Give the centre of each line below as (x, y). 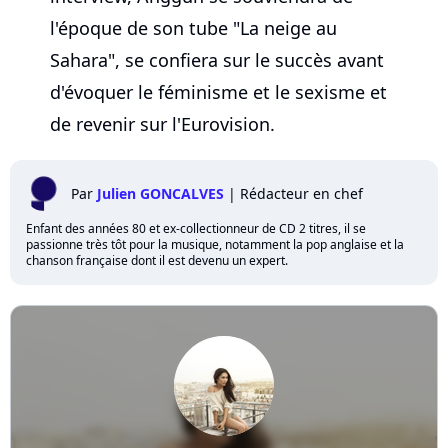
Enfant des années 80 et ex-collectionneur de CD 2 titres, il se (196, 229)
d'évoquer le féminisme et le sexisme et (218, 92)
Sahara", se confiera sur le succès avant (217, 60)
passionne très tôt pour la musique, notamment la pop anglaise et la (215, 245)
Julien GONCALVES (160, 194)
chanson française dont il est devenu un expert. (157, 261)
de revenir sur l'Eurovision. (162, 124)
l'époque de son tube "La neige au (193, 28)
